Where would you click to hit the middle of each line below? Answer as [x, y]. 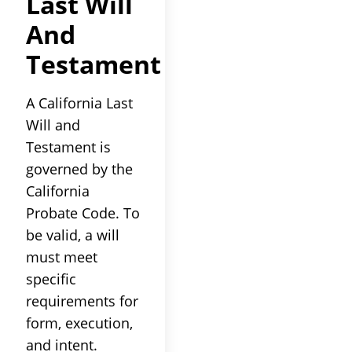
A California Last [79, 103]
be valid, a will [73, 235]
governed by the [79, 169]
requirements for [82, 301]
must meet [62, 257]
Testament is [68, 147]
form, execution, [79, 323]
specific [51, 279]
